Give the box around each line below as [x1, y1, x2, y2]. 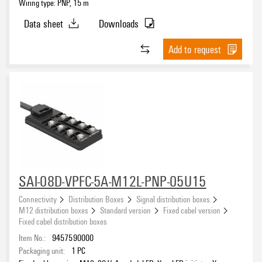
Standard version [100, 204, 151, 216]
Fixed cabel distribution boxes [19, 215, 107, 227]
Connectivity [19, 192, 57, 205]
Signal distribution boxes [136, 192, 210, 205]
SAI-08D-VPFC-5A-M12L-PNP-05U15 [19, 171, 206, 191]
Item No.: [19, 231, 46, 243]
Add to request [168, 42, 222, 57]
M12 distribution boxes [19, 204, 88, 216]
